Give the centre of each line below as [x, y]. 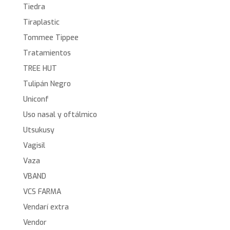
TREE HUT [40, 69]
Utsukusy [39, 130]
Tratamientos [47, 53]
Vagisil [34, 146]
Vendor [35, 223]
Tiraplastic [41, 23]
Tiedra [34, 7]
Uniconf [36, 100]
